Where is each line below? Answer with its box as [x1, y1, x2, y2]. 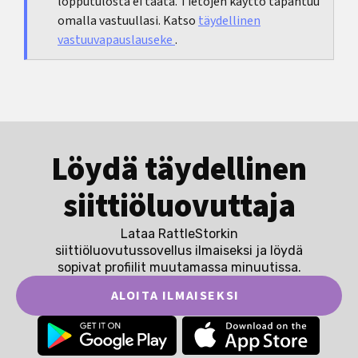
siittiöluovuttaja [62, 184, 296, 230]
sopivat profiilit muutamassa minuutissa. [57, 260, 301, 276]
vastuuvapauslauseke [58, 31, 175, 50]
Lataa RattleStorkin [120, 226, 238, 242]
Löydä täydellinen [51, 147, 307, 193]
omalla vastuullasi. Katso [58, 12, 198, 30]
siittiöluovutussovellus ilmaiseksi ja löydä [55, 243, 303, 259]
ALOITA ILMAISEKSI [110, 286, 240, 304]
